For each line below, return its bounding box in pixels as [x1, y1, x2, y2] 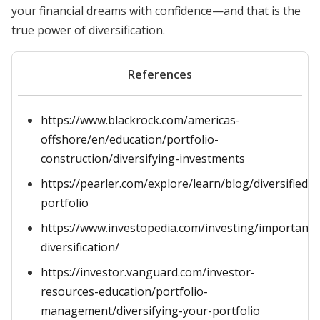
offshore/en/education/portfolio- [41, 131, 219, 147]
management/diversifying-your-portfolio [41, 303, 260, 319]
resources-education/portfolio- [41, 284, 208, 299]
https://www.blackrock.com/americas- [41, 112, 240, 128]
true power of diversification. [11, 22, 165, 38]
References [128, 66, 192, 82]
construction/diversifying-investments [41, 151, 245, 166]
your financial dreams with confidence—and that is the [11, 3, 301, 19]
